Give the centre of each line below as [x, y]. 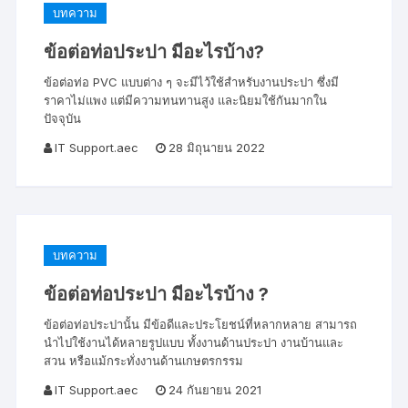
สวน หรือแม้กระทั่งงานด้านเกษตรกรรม [144, 361]
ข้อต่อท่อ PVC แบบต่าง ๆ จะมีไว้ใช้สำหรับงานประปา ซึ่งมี [192, 82]
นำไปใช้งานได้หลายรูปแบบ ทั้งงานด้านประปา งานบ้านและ [194, 342]
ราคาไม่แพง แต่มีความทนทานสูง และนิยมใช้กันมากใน [186, 100]
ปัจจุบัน [63, 118]
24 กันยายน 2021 [215, 390]
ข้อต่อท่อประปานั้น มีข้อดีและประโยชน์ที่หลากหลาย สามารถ [201, 324]
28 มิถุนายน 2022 [217, 148]
